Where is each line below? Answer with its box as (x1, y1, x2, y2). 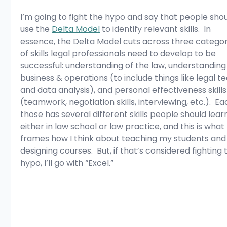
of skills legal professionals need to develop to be (20, 48, 218, 60)
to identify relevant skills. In (100, 23, 213, 35)
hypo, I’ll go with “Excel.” (20, 157, 114, 169)
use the (20, 23, 52, 35)
